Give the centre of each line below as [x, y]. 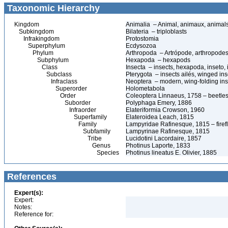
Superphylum [40, 46]
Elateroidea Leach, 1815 [160, 117]
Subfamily [62, 131]
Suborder [52, 103]
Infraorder [55, 110]
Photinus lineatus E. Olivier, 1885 [171, 153]
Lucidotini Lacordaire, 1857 [164, 138]
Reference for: [34, 214]
